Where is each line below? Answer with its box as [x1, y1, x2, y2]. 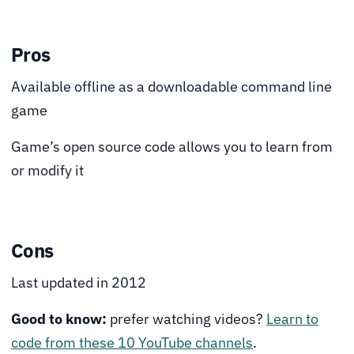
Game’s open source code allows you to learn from [11, 137, 333, 156]
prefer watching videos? [107, 310, 266, 329]
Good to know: [11, 310, 107, 329]
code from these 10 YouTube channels [11, 333, 253, 352]
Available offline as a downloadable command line [11, 77, 332, 96]
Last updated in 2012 [11, 273, 146, 292]
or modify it [11, 161, 84, 180]
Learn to [266, 310, 318, 329]
